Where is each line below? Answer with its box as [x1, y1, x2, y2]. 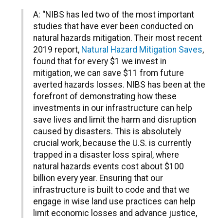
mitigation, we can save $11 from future [33, 68, 184, 78]
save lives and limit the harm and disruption [33, 115, 196, 125]
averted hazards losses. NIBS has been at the [33, 80, 205, 90]
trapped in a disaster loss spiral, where [33, 150, 179, 160]
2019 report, [33, 45, 81, 55]
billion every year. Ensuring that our [33, 173, 163, 183]
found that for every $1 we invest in [33, 56, 166, 67]
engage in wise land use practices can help [33, 197, 196, 207]
